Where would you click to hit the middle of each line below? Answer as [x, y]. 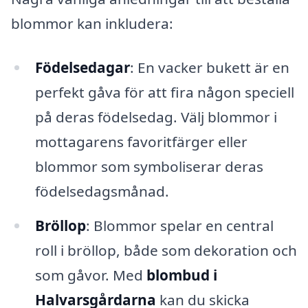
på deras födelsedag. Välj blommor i [156, 117]
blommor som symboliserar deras [149, 167]
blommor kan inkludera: [92, 24]
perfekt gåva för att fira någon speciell [164, 92]
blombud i [181, 275]
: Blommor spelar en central [179, 225]
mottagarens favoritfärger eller [141, 142]
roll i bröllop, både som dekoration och [166, 250]
